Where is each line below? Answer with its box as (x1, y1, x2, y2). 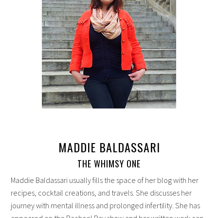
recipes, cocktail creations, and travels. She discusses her (11, 187, 192, 198)
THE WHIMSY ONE (77, 157, 141, 170)
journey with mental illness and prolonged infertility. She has (11, 200, 200, 210)
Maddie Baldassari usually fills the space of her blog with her (11, 175, 199, 185)
